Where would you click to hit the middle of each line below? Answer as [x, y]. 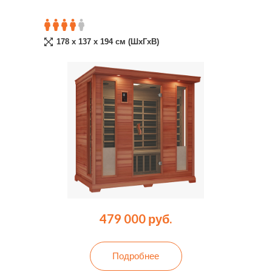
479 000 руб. [136, 218]
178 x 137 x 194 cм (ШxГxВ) [108, 41]
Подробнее [136, 255]
